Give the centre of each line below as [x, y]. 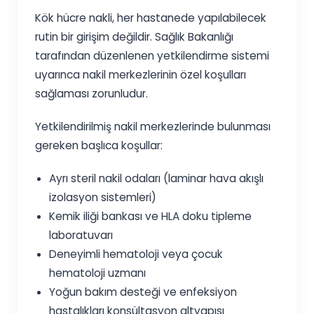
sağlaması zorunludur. [92, 94]
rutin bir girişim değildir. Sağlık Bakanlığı [135, 37]
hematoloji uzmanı [98, 273]
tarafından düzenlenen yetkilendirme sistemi [152, 56]
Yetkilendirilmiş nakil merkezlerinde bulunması [153, 127]
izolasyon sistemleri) [103, 198]
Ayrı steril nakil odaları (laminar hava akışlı [157, 179]
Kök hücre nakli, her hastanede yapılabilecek [151, 18]
